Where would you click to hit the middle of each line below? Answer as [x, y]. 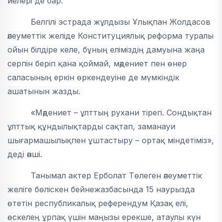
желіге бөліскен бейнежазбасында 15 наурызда [101, 190]
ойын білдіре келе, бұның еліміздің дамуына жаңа [106, 50]
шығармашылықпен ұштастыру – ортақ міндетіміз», [111, 140]
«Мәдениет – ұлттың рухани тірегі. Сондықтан [121, 113]
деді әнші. [25, 154]
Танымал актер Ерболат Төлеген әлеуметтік [117, 176]
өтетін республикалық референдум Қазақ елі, [98, 203]
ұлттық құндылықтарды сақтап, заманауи [91, 127]
